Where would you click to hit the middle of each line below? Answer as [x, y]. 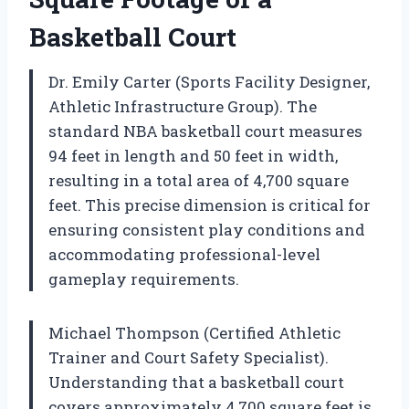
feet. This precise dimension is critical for [210, 204]
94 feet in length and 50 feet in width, [193, 155]
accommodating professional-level [184, 254]
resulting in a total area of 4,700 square [199, 180]
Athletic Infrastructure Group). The [183, 106]
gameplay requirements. [144, 278]
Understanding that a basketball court [196, 382]
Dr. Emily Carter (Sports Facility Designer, [209, 81]
